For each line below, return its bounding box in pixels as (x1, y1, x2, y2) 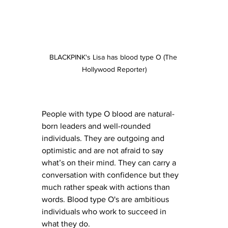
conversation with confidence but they (42, 170, 181, 180)
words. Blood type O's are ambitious (42, 195, 171, 204)
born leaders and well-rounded (42, 122, 153, 131)
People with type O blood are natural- (42, 109, 175, 119)
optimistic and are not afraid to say (42, 146, 165, 155)
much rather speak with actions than (42, 183, 172, 192)
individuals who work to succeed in (42, 207, 168, 216)
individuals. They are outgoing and (42, 134, 166, 143)
